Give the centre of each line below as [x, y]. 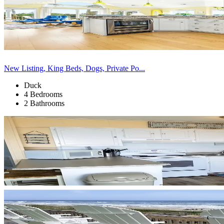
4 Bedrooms [43, 94]
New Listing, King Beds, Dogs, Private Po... [74, 68]
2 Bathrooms [44, 103]
